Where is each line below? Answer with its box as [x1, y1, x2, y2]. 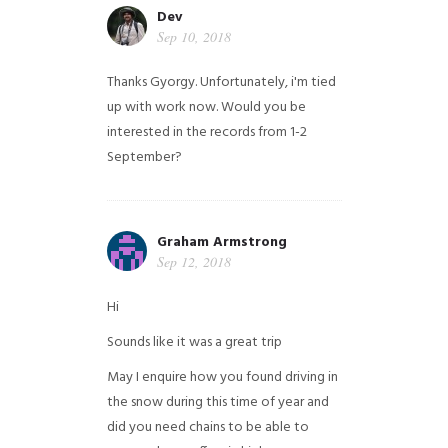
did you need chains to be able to [106, 416, 309, 439]
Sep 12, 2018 [156, 252, 231, 271]
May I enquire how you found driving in [106, 366, 338, 389]
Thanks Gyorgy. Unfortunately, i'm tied [106, 71, 336, 94]
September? [106, 146, 182, 169]
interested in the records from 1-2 [106, 121, 307, 144]
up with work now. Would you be [106, 96, 306, 119]
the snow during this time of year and [106, 391, 329, 414]
